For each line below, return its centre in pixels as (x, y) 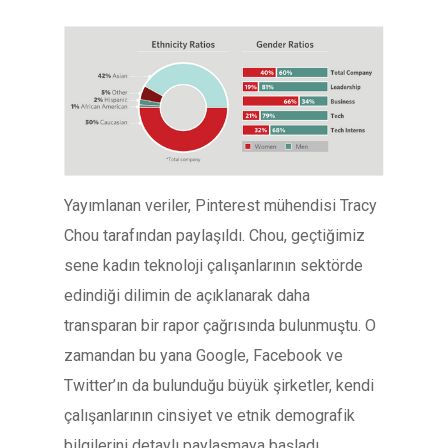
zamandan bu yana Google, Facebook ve (203, 355)
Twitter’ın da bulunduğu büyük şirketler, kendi (219, 385)
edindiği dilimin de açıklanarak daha (187, 295)
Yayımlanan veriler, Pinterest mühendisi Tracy (220, 205)
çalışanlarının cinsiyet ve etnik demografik (209, 415)
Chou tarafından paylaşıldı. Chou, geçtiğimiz (214, 235)
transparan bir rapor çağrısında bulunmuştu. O (220, 325)
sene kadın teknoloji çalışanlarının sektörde (213, 265)
